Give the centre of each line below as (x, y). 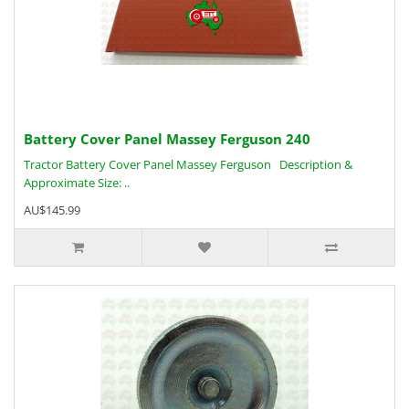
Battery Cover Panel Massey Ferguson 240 (167, 139)
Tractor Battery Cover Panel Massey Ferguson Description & (188, 164)
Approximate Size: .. (77, 183)
